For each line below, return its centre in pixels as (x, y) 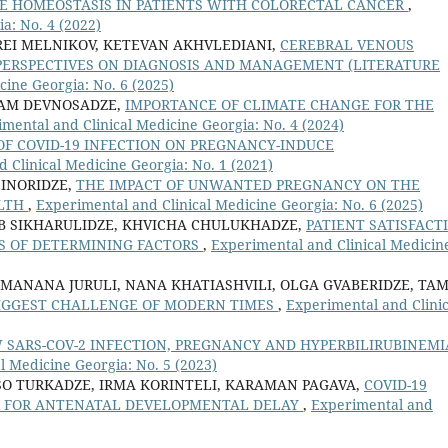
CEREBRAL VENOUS (347, 45)
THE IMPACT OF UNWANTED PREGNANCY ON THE (248, 185)
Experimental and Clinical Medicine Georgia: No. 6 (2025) (229, 205)
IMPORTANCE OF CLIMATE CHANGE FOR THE (279, 105)
